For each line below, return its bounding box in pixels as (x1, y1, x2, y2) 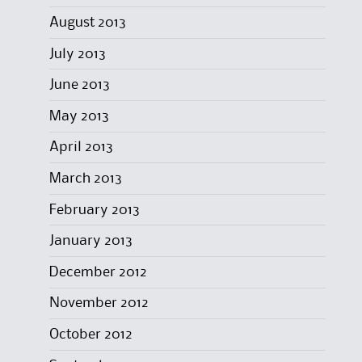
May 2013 (48, 109, 109, 123)
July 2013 (48, 47, 106, 61)
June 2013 (48, 78, 110, 92)
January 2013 (48, 234, 133, 248)
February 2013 (48, 203, 140, 217)
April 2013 (48, 141, 113, 154)
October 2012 (48, 328, 133, 342)
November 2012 (48, 297, 149, 310)
